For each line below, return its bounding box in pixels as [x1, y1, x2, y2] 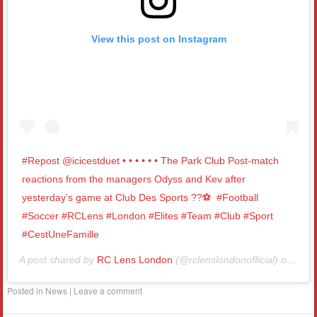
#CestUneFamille [22, 229, 100, 241]
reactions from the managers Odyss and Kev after [22, 173, 246, 185]
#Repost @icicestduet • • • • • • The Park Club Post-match [22, 155, 279, 167]
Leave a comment [74, 284, 143, 297]
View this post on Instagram [91, 33, 226, 45]
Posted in [7, 284, 46, 297]
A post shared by [19, 254, 98, 266]
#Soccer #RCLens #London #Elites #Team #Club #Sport [22, 210, 274, 222]
